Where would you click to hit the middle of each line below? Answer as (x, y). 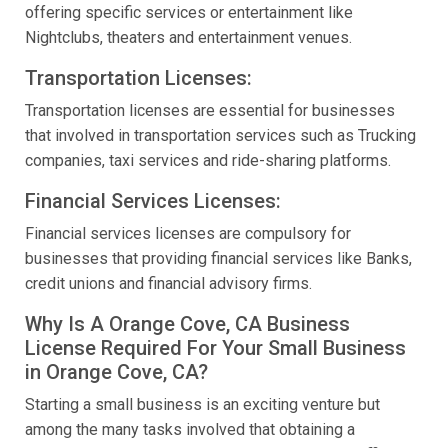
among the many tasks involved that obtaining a (190, 430)
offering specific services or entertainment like (189, 13)
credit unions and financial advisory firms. (168, 284)
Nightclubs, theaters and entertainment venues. (188, 38)
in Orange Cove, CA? (116, 372)
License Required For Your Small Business (215, 348)
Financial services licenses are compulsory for (188, 234)
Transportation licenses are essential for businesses (210, 111)
